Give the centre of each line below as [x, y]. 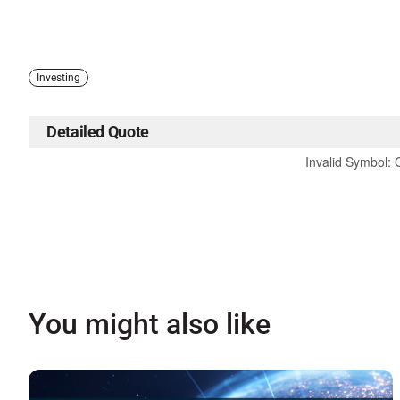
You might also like [150, 324]
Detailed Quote [98, 131]
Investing [58, 77]
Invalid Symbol [346, 161]
